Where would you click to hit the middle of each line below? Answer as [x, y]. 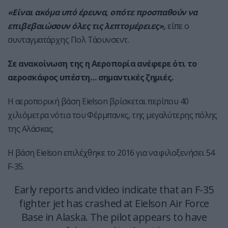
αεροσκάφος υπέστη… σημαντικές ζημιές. [91, 78]
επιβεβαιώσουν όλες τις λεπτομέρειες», [87, 26]
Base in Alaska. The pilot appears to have [114, 217]
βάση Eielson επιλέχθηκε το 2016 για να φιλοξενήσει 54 [114, 153]
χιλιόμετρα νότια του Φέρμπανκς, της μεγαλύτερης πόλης [112, 115]
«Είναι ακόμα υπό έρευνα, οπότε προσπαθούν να [103, 12]
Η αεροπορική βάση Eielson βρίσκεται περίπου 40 [98, 102]
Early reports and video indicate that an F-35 [114, 190]
